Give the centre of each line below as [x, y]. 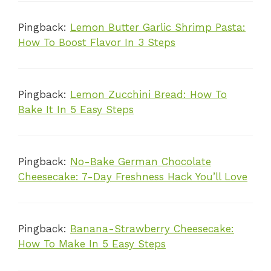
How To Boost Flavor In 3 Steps [97, 43]
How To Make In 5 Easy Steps [92, 244]
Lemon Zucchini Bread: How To [149, 95]
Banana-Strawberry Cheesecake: [152, 229]
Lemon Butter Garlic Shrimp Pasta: [158, 28]
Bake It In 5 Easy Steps [76, 110]
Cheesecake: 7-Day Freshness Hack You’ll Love [133, 177]
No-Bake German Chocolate [141, 162]
